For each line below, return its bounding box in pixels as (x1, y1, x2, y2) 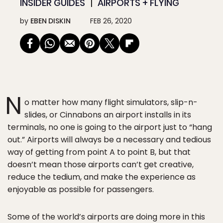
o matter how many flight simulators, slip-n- (24, 97, 198, 108)
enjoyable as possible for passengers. (7, 184, 154, 195)
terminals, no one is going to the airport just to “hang (7, 121, 212, 133)
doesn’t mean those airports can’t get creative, (7, 159, 194, 170)
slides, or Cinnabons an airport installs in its (24, 109, 191, 120)
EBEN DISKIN (30, 16, 71, 26)
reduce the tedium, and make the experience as (7, 171, 196, 183)
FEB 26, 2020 (90, 16, 132, 26)
